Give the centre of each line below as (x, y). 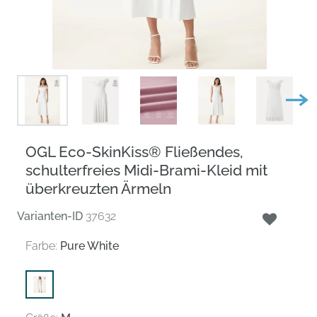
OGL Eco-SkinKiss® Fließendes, (134, 151)
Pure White (90, 246)
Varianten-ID (50, 216)
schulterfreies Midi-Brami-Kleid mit (146, 170)
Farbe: (41, 246)
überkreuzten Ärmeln (98, 188)
